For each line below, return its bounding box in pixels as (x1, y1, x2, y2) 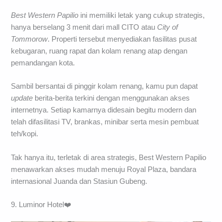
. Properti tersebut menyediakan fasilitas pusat (48, 35, 197, 43)
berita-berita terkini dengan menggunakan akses (33, 94, 190, 103)
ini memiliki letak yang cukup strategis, (78, 11, 205, 19)
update (11, 94, 33, 103)
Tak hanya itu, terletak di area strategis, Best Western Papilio (11, 153, 207, 162)
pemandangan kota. (11, 58, 75, 67)
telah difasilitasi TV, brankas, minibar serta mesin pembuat (11, 118, 199, 126)
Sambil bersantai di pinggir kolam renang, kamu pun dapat (11, 82, 198, 91)
